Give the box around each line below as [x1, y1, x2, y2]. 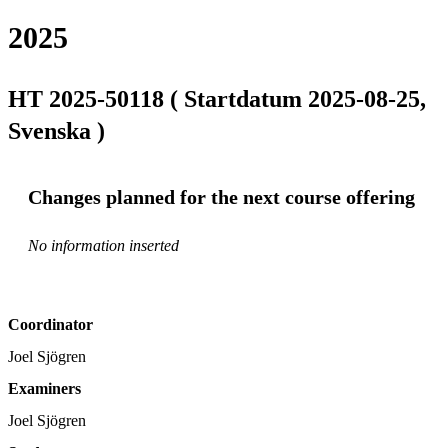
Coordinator [8, 316, 93, 334]
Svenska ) [8, 117, 105, 144]
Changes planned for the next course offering [28, 185, 415, 208]
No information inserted [28, 237, 179, 255]
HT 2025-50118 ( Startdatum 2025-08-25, [8, 85, 426, 112]
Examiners [8, 380, 81, 398]
